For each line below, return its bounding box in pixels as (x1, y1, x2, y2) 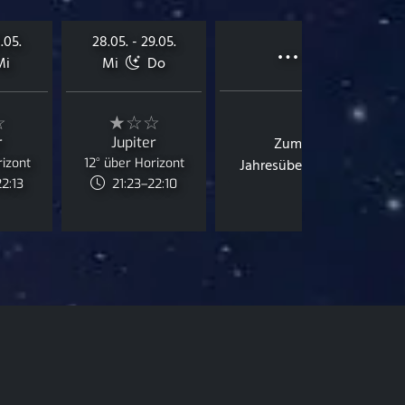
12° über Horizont (83, 155, 184, 172)
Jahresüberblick (239, 155, 336, 178)
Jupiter (111, 133, 156, 152)
